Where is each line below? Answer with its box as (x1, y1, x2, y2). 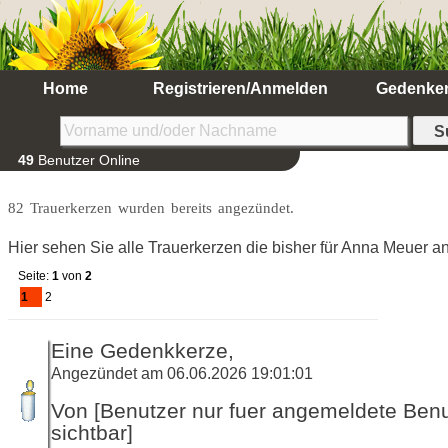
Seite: (18, 268, 52, 283)
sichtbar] (51, 420, 133, 445)
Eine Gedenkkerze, (51, 338, 234, 363)
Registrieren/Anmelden (152, 80, 328, 97)
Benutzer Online (34, 152, 140, 168)
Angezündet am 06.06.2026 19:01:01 (51, 363, 313, 382)
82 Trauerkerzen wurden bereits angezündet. (8, 199, 294, 216)
